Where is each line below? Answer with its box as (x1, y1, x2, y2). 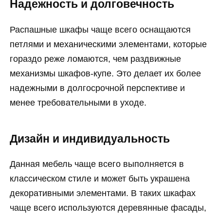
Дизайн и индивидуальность (10, 132, 170, 145)
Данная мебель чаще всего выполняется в (10, 159, 184, 169)
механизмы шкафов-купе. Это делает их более (10, 68, 201, 78)
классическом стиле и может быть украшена (10, 174, 190, 184)
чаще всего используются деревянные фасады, (10, 203, 206, 213)
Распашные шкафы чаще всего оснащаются (10, 24, 191, 35)
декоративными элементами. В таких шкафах (10, 188, 196, 199)
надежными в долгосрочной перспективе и (10, 83, 185, 93)
